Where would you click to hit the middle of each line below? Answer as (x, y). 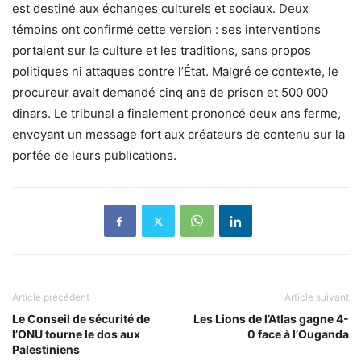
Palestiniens (46, 350)
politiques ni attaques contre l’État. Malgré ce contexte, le (175, 72)
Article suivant (317, 297)
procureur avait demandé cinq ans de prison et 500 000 (170, 93)
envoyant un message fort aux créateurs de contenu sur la (178, 135)
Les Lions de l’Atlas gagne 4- (271, 319)
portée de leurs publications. (94, 156)
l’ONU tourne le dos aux (76, 334)
